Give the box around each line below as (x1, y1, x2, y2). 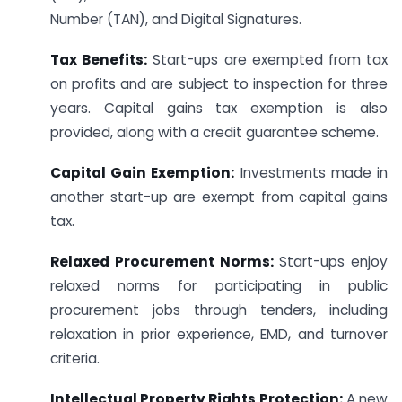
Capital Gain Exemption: (50, 163, 235, 183)
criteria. (50, 348, 100, 368)
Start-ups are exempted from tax (147, 50, 389, 70)
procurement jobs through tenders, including (50, 300, 388, 319)
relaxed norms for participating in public (50, 275, 388, 295)
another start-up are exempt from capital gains (50, 188, 388, 207)
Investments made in (234, 163, 389, 183)
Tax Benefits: (50, 50, 148, 70)
